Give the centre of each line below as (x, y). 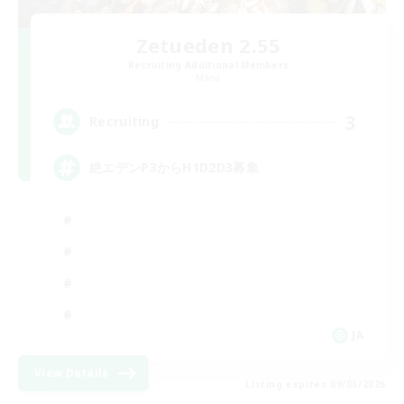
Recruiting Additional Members (208, 64)
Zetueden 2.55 (208, 45)
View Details (72, 372)
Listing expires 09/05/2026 (316, 384)
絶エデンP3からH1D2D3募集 (174, 168)
